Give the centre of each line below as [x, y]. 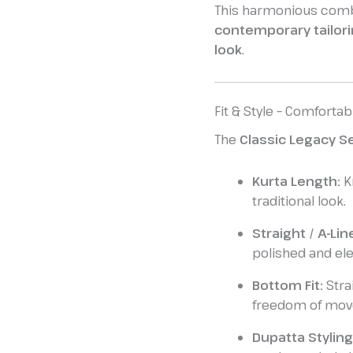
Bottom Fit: [288, 286]
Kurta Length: [296, 182]
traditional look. [299, 201]
